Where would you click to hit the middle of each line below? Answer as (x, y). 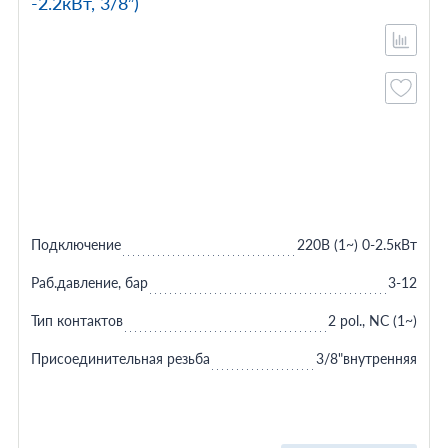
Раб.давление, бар (89, 282)
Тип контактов (76, 320)
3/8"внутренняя (367, 358)
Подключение (75, 244)
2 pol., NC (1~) (373, 320)
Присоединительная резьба (120, 358)
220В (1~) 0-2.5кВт (357, 244)
